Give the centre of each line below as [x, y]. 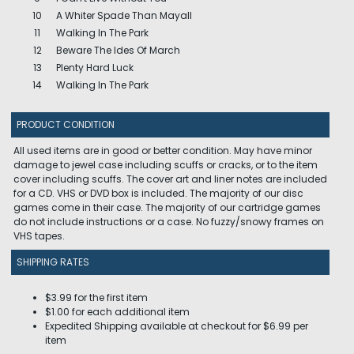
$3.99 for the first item [96, 298]
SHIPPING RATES [53, 262]
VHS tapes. [39, 236]
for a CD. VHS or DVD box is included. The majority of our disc [158, 193]
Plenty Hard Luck [95, 68]
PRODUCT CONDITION [66, 124]
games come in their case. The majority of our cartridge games [167, 207]
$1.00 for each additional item [117, 312]
